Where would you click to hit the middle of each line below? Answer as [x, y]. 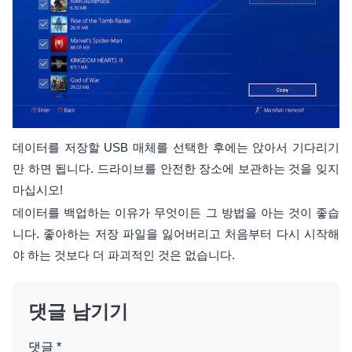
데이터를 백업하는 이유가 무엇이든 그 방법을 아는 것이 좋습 [176, 212]
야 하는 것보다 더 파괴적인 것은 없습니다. [127, 255]
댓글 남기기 [78, 311]
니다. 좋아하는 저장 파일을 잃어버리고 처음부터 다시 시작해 [176, 233]
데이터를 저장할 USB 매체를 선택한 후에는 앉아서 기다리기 [176, 147]
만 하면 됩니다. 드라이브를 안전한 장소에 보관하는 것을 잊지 [176, 168]
